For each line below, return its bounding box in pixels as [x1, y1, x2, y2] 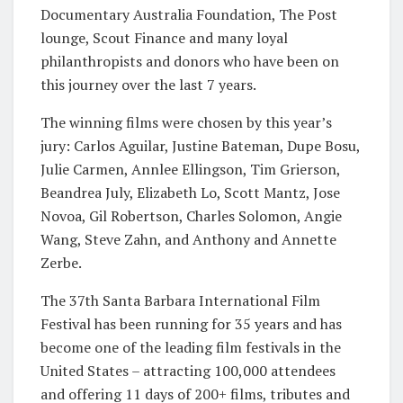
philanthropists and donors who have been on [40, 50, 339, 71]
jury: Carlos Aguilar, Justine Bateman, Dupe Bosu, [40, 135, 360, 156]
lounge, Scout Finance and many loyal [40, 27, 288, 48]
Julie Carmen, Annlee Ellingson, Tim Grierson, [40, 158, 340, 179]
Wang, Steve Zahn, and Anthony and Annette [40, 228, 336, 249]
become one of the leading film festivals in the [40, 336, 341, 357]
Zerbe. [40, 252, 82, 273]
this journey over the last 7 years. [40, 74, 256, 94]
